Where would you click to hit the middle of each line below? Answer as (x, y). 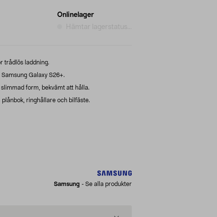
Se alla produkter (108, 184)
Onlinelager (76, 15)
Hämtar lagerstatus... (99, 27)
